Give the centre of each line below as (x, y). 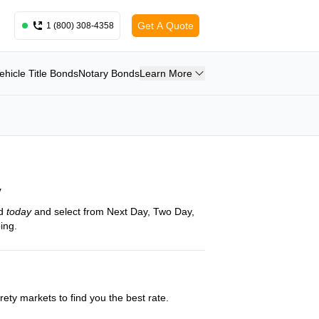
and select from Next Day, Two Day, (113, 211)
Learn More (166, 73)
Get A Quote (166, 26)
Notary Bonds (109, 73)
